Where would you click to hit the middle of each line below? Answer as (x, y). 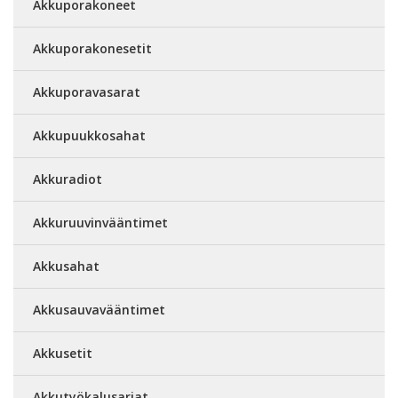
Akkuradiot (68, 179)
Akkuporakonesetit (92, 48)
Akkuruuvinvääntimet (100, 223)
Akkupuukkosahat (89, 135)
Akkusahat (66, 266)
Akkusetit (63, 353)
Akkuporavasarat (87, 92)
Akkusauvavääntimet (99, 310)
